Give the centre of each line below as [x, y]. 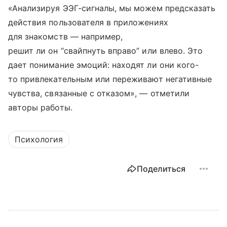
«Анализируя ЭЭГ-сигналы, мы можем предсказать [112, 8]
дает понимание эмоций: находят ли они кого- [104, 65]
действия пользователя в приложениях [88, 23]
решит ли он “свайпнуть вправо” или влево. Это [106, 51]
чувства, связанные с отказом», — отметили [99, 93]
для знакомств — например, [66, 37]
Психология [39, 140]
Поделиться [161, 169]
